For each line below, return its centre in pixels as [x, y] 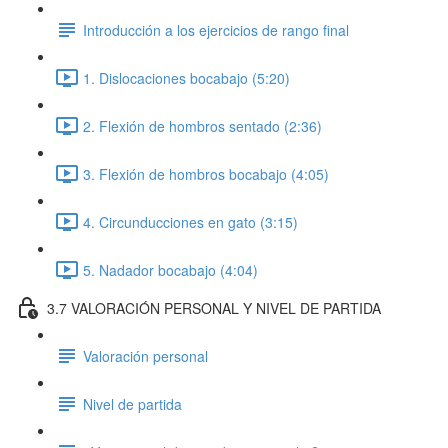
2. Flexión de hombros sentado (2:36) [202, 125]
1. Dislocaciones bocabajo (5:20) [186, 77]
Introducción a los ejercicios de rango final [216, 29]
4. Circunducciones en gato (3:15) [190, 221]
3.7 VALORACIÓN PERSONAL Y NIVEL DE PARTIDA [214, 307]
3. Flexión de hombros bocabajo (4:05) [206, 173]
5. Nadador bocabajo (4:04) [170, 269]
